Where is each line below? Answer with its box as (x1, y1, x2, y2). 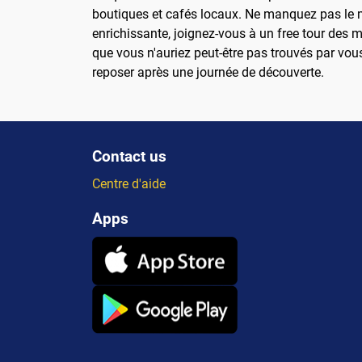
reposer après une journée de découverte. (92, 65, 324, 81)
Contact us (92, 147, 166, 166)
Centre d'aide (92, 176, 166, 192)
